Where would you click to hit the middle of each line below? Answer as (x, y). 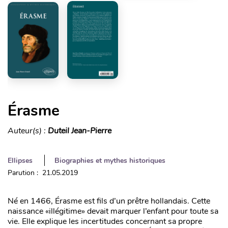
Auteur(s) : (28, 131)
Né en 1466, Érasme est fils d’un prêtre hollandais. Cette (109, 201)
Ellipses (20, 161)
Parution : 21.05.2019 (43, 173)
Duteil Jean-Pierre (80, 131)
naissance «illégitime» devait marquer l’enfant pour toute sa (113, 211)
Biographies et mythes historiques (110, 161)
